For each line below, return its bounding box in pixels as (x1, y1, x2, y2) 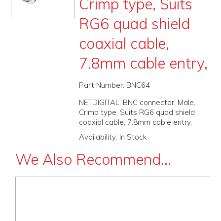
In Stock (119, 132, 147, 142)
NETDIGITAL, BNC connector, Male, (78, 98, 195, 108)
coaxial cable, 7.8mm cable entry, (78, 117, 192, 127)
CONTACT (93, 48, 128, 58)
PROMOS (94, 8, 127, 18)
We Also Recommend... (15, 150, 171, 169)
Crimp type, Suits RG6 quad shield (78, 108, 195, 117)
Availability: (78, 132, 117, 142)
